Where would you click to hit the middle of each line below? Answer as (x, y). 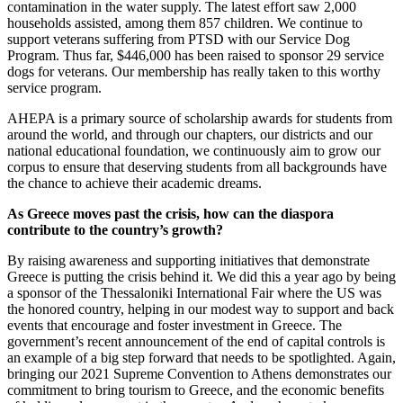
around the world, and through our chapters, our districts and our (190, 134)
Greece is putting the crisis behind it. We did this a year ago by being (201, 276)
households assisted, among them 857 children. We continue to (185, 22)
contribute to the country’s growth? (115, 229)
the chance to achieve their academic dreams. (134, 183)
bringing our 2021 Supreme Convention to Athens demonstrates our (199, 373)
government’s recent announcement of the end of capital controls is (196, 341)
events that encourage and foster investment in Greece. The (175, 325)
